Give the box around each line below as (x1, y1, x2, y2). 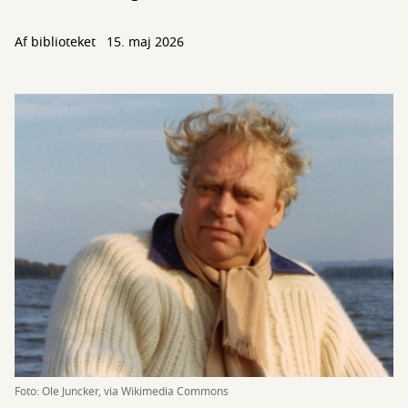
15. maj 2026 (107, 33, 184, 52)
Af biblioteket (15, 33, 99, 52)
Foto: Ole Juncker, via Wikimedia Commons (15, 383, 229, 401)
